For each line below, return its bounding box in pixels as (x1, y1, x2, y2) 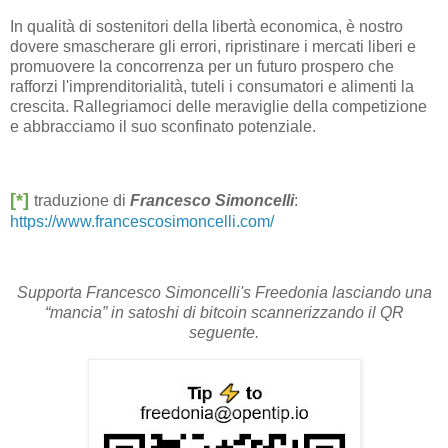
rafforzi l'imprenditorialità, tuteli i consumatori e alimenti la (10, 77, 414, 95)
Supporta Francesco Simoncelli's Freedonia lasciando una (16, 284, 432, 302)
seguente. (189, 324, 259, 342)
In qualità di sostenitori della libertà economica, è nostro (10, 17, 403, 35)
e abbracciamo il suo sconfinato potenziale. (10, 117, 316, 135)
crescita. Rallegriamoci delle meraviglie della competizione (10, 97, 427, 115)
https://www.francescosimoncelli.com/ (10, 212, 274, 230)
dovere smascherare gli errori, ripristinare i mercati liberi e (10, 37, 416, 55)
